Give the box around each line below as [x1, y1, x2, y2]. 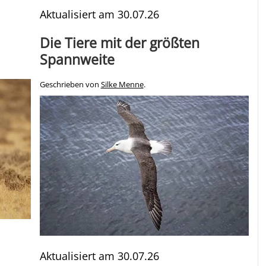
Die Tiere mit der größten [39, 33, 199, 53]
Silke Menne [100, 80, 144, 90]
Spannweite [39, 50, 115, 69]
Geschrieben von [39, 80, 101, 90]
